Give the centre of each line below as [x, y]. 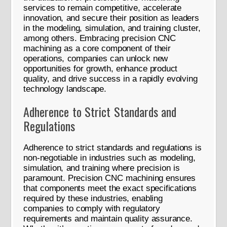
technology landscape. [65, 89]
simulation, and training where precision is [102, 168]
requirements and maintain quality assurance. [108, 219]
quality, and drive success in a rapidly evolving [110, 79]
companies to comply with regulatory [92, 209]
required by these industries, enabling [93, 199]
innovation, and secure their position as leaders [111, 18]
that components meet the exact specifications [110, 188]
